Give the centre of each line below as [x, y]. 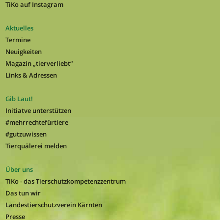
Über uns [19, 169]
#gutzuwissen [26, 134]
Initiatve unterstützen [38, 110]
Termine [18, 40]
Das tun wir [23, 193]
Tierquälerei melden [36, 146]
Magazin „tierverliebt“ [39, 63]
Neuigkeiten [23, 51]
